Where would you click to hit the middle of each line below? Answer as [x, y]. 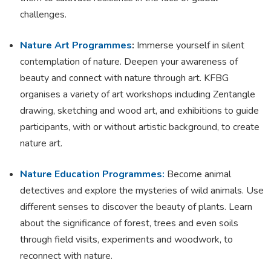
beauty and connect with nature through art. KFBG [124, 78]
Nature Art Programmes [76, 45]
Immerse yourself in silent [189, 45]
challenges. [43, 14]
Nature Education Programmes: [92, 174]
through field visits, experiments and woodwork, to [126, 239]
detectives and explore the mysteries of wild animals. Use [142, 190]
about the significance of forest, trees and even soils [129, 223]
